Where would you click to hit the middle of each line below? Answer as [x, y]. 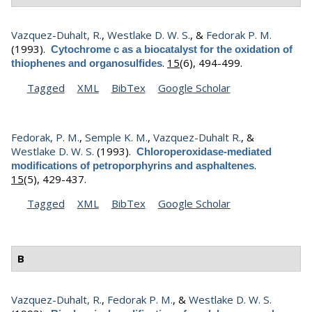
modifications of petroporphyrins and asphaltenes [133, 165]
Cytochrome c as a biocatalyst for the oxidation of [172, 49]
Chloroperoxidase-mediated [204, 151]
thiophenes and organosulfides [87, 63]
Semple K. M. [116, 137]
